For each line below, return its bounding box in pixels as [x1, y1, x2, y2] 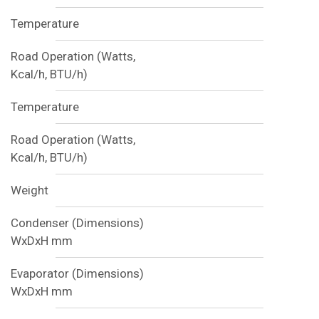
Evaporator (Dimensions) [10, 266, 144, 281]
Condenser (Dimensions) [10, 216, 144, 231]
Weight [10, 183, 48, 198]
